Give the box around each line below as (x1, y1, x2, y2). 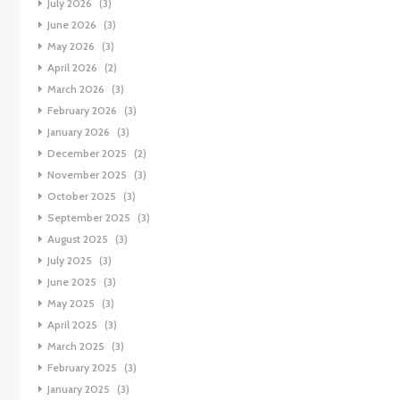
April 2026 (46, 61, 97, 75)
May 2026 (46, 39, 95, 54)
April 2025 (46, 318, 97, 332)
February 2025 (46, 361, 117, 375)
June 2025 (46, 275, 96, 289)
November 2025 (46, 168, 127, 182)
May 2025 (46, 296, 95, 311)
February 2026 (46, 104, 117, 118)
